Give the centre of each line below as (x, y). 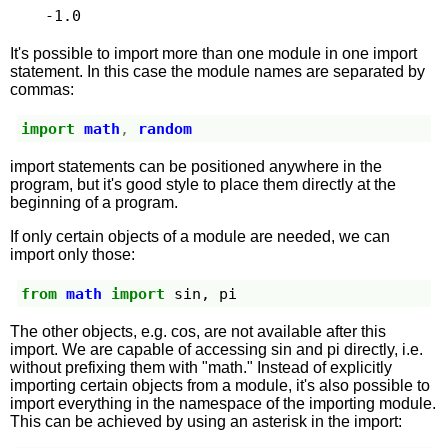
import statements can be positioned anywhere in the (196, 167)
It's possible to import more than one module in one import (214, 54)
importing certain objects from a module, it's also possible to (220, 386)
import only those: (73, 255)
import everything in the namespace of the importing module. (223, 404)
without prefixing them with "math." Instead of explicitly (201, 368)
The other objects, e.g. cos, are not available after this (198, 332)
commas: (42, 90)
